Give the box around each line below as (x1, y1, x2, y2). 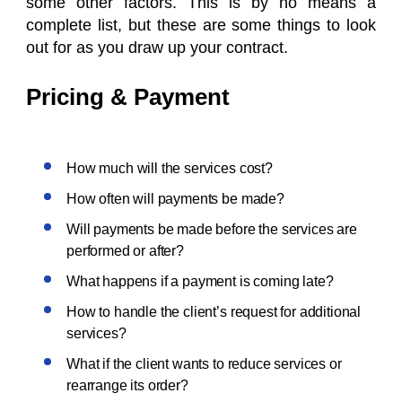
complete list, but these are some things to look (26, 16, 376, 34)
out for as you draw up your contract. (26, 39, 288, 57)
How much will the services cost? (66, 161, 273, 176)
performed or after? (66, 243, 184, 258)
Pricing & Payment (26, 83, 230, 110)
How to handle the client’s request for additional (66, 304, 362, 319)
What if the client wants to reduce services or (66, 356, 342, 371)
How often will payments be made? (66, 191, 284, 206)
